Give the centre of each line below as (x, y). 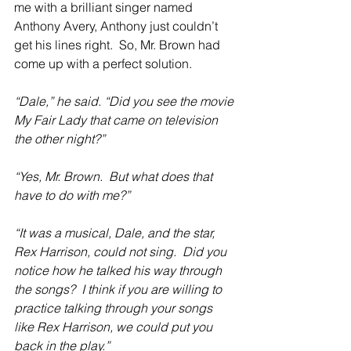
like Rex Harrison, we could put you (115, 327)
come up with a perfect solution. (103, 64)
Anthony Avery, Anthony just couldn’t (118, 26)
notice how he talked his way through (119, 271)
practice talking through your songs (115, 308)
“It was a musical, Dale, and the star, (116, 233)
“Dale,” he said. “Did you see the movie (125, 101)
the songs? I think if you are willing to (119, 289)
